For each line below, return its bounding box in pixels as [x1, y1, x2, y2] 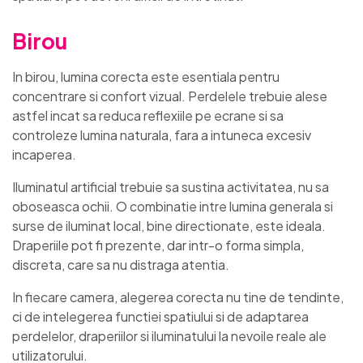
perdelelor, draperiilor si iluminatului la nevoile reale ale [12, 327, 327, 344]
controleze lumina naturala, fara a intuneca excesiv [12, 126, 311, 143]
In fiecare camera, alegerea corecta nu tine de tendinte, [12, 288, 344, 305]
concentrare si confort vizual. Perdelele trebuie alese [12, 87, 327, 105]
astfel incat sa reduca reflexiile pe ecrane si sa [12, 106, 284, 124]
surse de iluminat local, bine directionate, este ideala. [12, 216, 326, 234]
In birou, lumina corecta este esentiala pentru [12, 67, 280, 85]
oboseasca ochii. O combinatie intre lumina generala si [12, 197, 333, 215]
